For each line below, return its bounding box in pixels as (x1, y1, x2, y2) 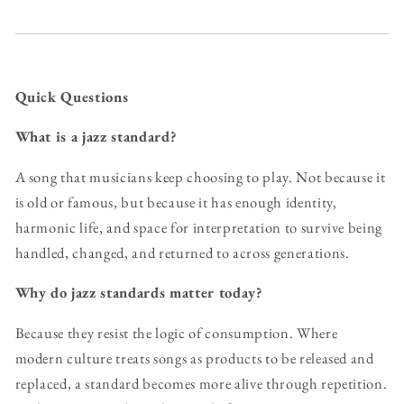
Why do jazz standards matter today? (14, 282, 263, 303)
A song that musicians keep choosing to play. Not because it (14, 166, 386, 187)
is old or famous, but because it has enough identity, (14, 191, 337, 212)
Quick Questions (14, 86, 129, 106)
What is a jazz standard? (14, 126, 178, 147)
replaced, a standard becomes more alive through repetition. (14, 372, 388, 393)
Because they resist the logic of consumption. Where (14, 322, 338, 343)
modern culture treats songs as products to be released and (14, 347, 374, 368)
